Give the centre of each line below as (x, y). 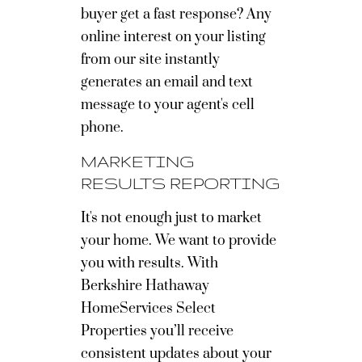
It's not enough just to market (171, 218)
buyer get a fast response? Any (176, 15)
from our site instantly (150, 60)
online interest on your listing (173, 37)
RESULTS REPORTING (180, 183)
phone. (102, 128)
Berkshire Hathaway (145, 286)
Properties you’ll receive (157, 331)
